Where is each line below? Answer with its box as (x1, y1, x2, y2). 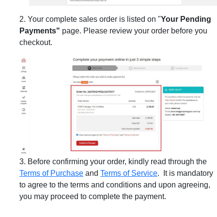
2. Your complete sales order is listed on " (19, 15, 161, 23)
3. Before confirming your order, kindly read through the (19, 157, 207, 166)
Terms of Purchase (19, 169, 83, 177)
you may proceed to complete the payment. (19, 192, 166, 201)
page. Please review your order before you (62, 26, 207, 35)
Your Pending (161, 15, 211, 23)
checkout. (19, 38, 52, 46)
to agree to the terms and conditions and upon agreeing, (19, 180, 210, 189)
